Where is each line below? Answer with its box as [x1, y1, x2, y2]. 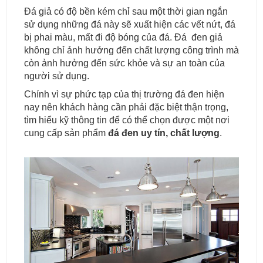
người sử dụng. [24, 71, 89, 81]
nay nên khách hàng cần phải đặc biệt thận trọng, [24, 102, 228, 112]
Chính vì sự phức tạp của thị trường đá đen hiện [24, 89, 224, 99]
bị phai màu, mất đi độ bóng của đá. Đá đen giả [24, 32, 222, 42]
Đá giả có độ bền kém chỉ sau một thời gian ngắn [24, 6, 228, 16]
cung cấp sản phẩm [24, 128, 108, 138]
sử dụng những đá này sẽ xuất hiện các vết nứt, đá [24, 19, 235, 29]
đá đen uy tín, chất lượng [108, 128, 220, 138]
